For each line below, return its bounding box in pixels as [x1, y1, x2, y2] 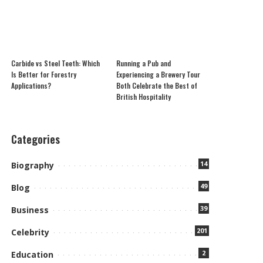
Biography [11, 159, 55, 171]
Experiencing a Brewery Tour [116, 69, 200, 79]
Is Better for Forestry [11, 69, 77, 79]
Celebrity [11, 226, 50, 238]
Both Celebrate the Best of [116, 80, 197, 90]
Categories [11, 131, 60, 147]
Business [11, 204, 49, 215]
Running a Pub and [116, 58, 171, 68]
